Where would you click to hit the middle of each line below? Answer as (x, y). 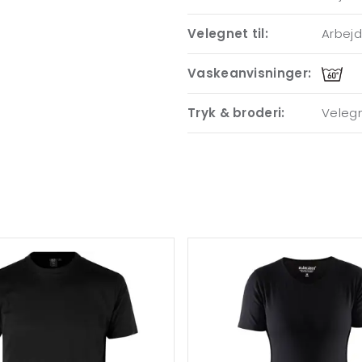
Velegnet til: (228, 34)
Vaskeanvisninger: (250, 73)
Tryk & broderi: (236, 113)
